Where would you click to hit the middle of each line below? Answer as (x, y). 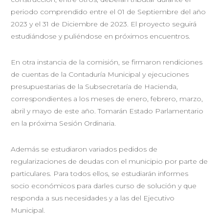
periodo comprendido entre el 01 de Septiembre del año (109, 11)
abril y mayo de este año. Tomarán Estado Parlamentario (107, 111)
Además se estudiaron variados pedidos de (84, 149)
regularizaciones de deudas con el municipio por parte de (109, 161)
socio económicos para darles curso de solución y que (104, 186)
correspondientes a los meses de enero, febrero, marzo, (107, 99)
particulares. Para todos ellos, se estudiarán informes (100, 173)
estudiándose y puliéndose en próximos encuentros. (101, 36)
